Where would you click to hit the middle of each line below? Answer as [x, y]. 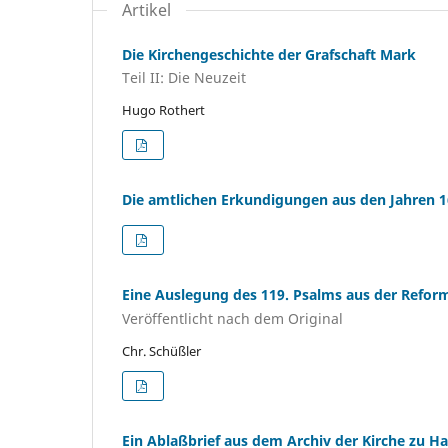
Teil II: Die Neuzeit [184, 78]
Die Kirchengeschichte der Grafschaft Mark [269, 54]
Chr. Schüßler [161, 350]
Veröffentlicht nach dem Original [232, 318]
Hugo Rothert [163, 110]
